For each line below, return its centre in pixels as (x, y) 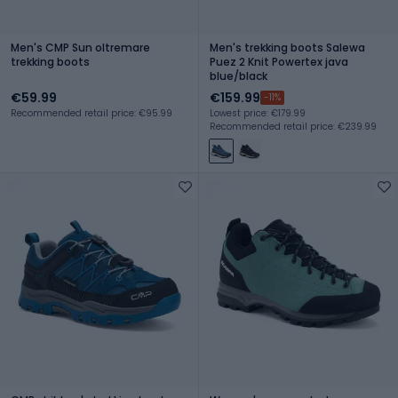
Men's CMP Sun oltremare (80, 47)
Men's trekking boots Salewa (287, 47)
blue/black (239, 76)
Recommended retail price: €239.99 (293, 126)
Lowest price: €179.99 (258, 113)
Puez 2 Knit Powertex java (279, 61)
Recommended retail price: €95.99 (92, 113)
